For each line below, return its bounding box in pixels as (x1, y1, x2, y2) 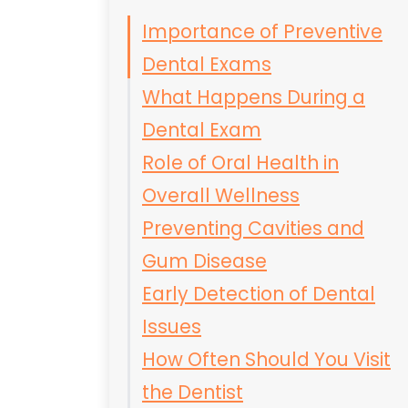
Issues (142, 313, 201, 340)
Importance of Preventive (142, 18, 382, 45)
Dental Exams (142, 51, 271, 77)
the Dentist (142, 379, 243, 405)
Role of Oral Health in (142, 149, 339, 176)
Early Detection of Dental (142, 280, 375, 307)
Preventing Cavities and (142, 215, 364, 241)
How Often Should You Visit (142, 346, 391, 372)
